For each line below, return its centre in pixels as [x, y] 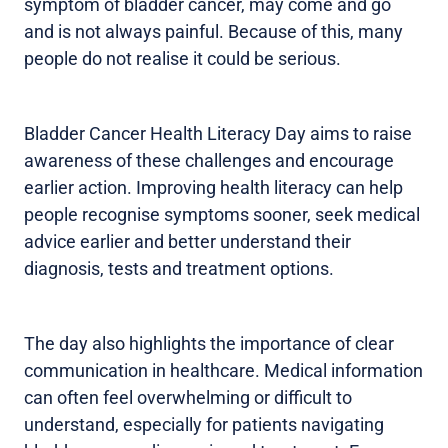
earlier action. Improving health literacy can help [213, 187]
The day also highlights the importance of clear [209, 343]
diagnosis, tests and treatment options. [179, 268]
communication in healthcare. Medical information [223, 370]
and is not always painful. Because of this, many [213, 31]
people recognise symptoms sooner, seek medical [222, 214]
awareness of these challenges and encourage [209, 160]
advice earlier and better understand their [187, 241]
